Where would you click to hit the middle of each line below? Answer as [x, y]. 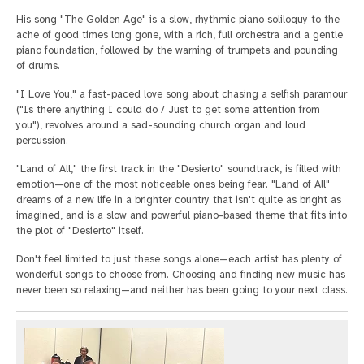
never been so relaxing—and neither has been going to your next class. [182, 290]
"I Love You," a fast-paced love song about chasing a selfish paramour [182, 94]
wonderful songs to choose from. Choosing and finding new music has [181, 274]
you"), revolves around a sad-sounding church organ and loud [161, 125]
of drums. [38, 65]
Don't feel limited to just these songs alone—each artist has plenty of [179, 259]
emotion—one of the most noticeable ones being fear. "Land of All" [173, 184]
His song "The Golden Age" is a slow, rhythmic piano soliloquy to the [178, 19]
